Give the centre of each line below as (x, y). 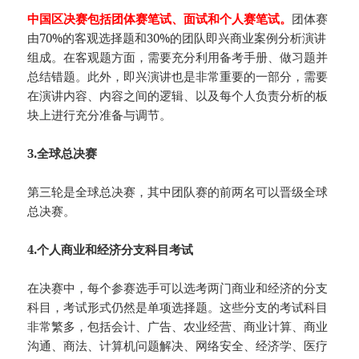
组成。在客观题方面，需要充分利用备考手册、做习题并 (178, 57)
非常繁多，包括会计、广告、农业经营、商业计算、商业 (178, 327)
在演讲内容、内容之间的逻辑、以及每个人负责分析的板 (178, 96)
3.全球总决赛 (63, 153)
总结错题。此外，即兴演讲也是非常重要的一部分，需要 (178, 77)
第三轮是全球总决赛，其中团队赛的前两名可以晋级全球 (178, 192)
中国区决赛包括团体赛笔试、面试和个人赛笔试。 (160, 19)
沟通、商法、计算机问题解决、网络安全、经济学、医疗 (178, 346)
